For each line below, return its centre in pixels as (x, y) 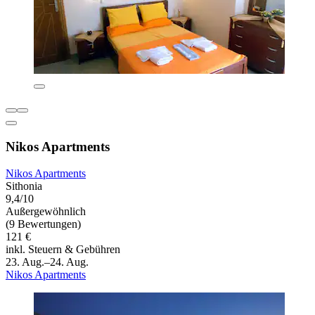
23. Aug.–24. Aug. (47, 262)
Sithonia (24, 186)
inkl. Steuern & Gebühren (63, 250)
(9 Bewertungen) (43, 224)
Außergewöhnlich (46, 212)
